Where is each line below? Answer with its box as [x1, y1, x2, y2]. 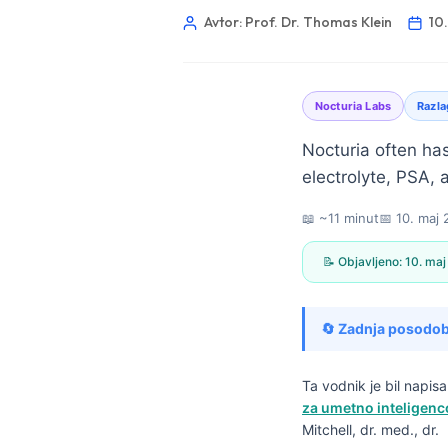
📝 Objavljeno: [323, 254, 405, 269]
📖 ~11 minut [302, 210, 379, 226]
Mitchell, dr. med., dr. [302, 421, 439, 438]
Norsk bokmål [169, 393, 261, 411]
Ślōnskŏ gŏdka [169, 426, 267, 444]
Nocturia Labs [315, 99, 392, 113]
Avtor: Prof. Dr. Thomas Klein [204, 13, 392, 31]
